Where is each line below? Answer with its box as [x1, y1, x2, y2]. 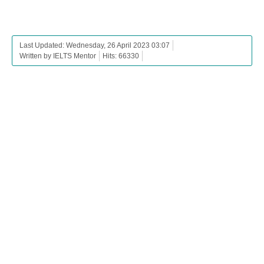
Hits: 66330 [103, 51, 139, 60]
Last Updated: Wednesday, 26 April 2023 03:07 [19, 41, 170, 49]
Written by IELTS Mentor [19, 51, 96, 60]
